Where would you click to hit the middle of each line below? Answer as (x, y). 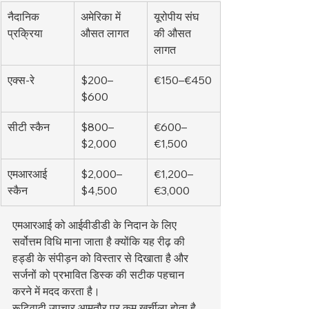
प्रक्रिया (25, 33)
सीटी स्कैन (29, 127)
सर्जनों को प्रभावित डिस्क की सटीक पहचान (100, 275)
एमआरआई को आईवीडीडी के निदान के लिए (96, 225)
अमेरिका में (102, 17)
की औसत (174, 33)
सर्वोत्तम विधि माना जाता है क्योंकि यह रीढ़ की (100, 242)
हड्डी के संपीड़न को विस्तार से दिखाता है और (102, 258)
